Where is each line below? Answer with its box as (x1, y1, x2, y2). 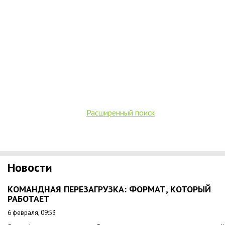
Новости (8, 160, 52, 175)
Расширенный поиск (86, 107, 155, 118)
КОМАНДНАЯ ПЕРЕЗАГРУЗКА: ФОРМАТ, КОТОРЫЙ (8, 183, 211, 195)
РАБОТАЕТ (8, 193, 50, 204)
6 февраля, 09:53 (8, 208, 56, 217)
